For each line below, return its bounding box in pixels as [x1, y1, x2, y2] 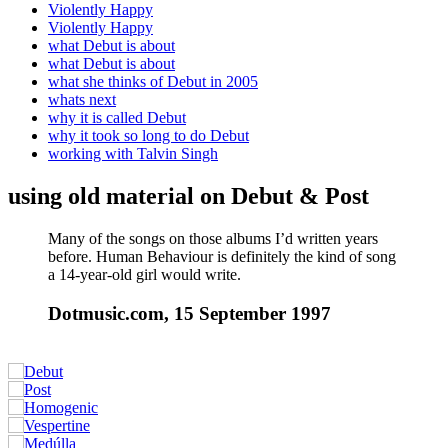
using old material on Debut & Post [8, 182, 369, 209]
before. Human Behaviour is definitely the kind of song [48, 247, 396, 265]
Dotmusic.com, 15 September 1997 [48, 302, 331, 324]
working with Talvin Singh [48, 145, 218, 162]
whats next [48, 91, 116, 108]
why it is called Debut [48, 109, 186, 126]
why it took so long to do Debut [48, 127, 249, 144]
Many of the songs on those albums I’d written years [48, 229, 378, 247]
